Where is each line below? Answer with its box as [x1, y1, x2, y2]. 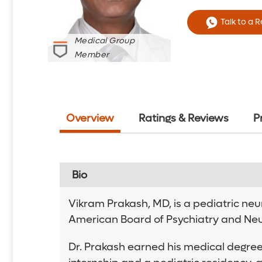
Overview [66, 111, 114, 125]
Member [74, 49, 109, 60]
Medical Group [74, 35, 135, 46]
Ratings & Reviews [139, 111, 229, 125]
